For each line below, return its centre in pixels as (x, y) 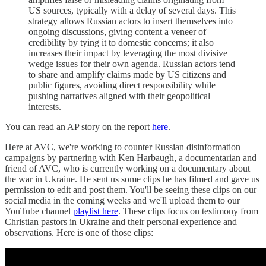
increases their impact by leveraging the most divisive (128, 53)
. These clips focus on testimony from (188, 211)
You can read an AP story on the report (78, 126)
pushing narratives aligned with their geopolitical (119, 96)
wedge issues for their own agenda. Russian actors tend (132, 64)
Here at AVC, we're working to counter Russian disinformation (123, 147)
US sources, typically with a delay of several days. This (132, 10)
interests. (45, 106)
